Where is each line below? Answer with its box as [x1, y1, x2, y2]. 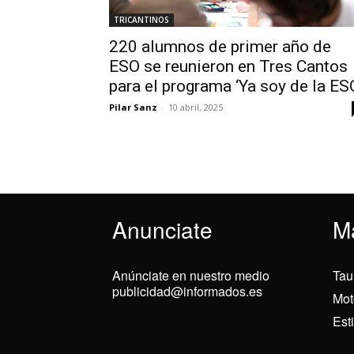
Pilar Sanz [109, 101, 157, 114]
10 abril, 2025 [168, 101, 223, 114]
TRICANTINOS [114, 14, 169, 26]
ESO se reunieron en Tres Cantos [109, 57, 348, 77]
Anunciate [112, 213, 213, 245]
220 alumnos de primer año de [109, 37, 331, 57]
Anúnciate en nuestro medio [112, 265, 269, 284]
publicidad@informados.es [112, 281, 262, 300]
